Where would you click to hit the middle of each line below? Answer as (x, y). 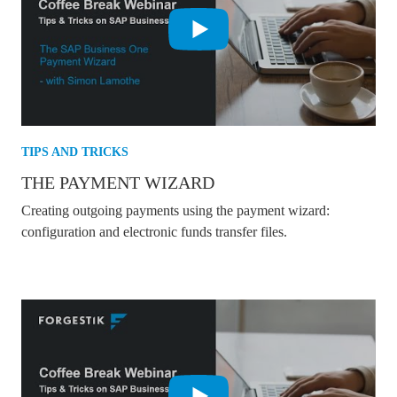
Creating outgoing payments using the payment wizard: (175, 210)
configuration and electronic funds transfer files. (154, 231)
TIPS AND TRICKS (75, 152)
